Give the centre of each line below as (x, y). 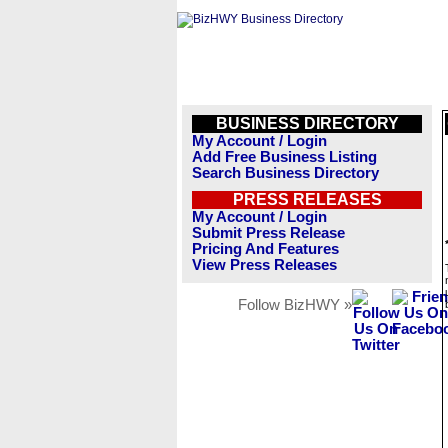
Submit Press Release (268, 233)
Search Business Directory (285, 173)
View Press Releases (264, 265)
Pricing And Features (265, 249)
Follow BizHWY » (295, 305)
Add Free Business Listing (284, 157)
